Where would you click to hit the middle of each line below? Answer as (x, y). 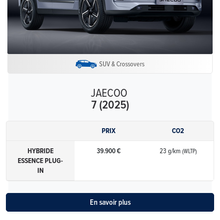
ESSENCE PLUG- (41, 161)
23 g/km (171, 151)
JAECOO (109, 92)
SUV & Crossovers (122, 63)
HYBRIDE (40, 151)
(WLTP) (190, 151)
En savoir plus (110, 202)
